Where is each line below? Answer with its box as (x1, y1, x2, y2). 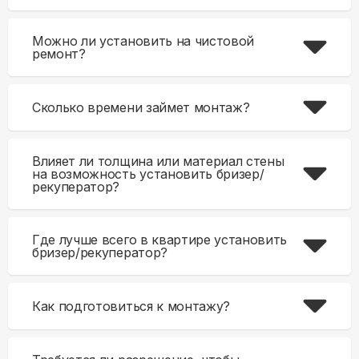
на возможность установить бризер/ (32, 166, 264, 182)
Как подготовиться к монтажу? (32, 298, 231, 314)
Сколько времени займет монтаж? (32, 99, 250, 115)
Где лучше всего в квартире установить (32, 232, 288, 248)
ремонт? (32, 46, 86, 62)
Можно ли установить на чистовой (32, 33, 255, 49)
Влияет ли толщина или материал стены (32, 153, 284, 169)
